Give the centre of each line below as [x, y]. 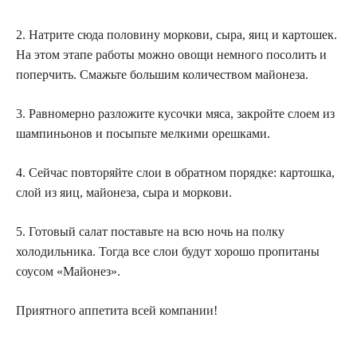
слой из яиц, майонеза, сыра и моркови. [124, 192]
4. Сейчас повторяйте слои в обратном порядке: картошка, [175, 172]
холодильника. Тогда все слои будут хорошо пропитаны [168, 251]
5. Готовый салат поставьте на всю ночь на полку [150, 231]
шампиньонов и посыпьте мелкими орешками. [143, 133]
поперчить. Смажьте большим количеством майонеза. [162, 74]
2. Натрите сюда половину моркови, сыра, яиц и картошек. [177, 34]
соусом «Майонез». [68, 271]
